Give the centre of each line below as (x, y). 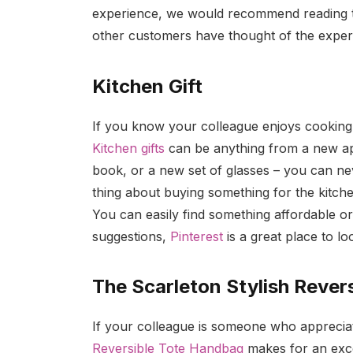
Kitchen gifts (131, 148)
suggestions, (132, 236)
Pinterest (197, 236)
